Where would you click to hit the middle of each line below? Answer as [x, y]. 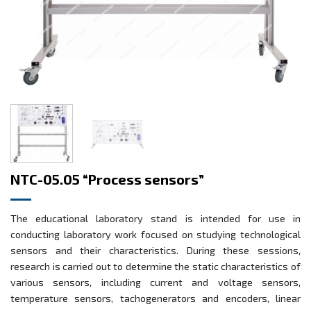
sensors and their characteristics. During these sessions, [155, 251]
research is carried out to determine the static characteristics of [155, 267]
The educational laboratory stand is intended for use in [155, 219]
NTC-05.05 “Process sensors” [107, 179]
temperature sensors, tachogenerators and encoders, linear [155, 299]
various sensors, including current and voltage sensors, [155, 283]
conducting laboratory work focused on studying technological [155, 235]
